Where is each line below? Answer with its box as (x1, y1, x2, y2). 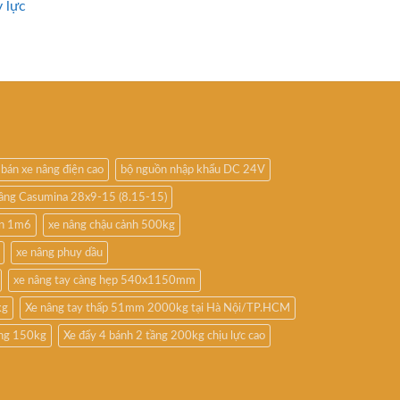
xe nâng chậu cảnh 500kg (48, 219, 175, 230)
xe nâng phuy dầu (16, 246, 103, 258)
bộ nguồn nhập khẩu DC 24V (121, 163, 265, 175)
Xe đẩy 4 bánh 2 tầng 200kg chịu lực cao (63, 329, 265, 341)
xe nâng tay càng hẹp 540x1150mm (13, 274, 196, 286)
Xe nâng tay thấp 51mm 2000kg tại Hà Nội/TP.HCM (25, 302, 290, 313)
